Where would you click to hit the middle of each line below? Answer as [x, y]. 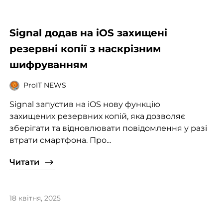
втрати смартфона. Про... [60, 140]
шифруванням [48, 64]
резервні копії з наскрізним [85, 49]
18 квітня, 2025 [35, 198]
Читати [24, 162]
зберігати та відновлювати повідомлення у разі [108, 128]
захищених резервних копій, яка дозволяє [97, 116]
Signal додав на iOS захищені [88, 33]
